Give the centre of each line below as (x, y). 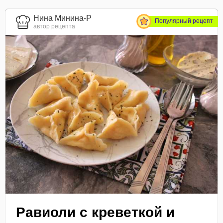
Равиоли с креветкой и (96, 212)
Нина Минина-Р (63, 18)
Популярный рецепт (184, 21)
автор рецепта (55, 27)
